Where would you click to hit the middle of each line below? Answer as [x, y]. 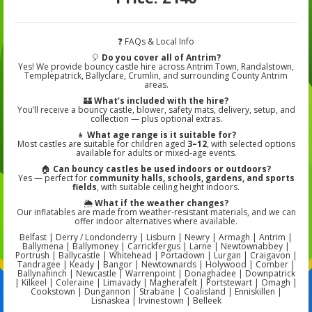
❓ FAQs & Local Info [156, 42]
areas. [156, 85]
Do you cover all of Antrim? [161, 58]
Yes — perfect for [53, 178]
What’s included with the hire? [161, 101]
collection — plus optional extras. [156, 119]
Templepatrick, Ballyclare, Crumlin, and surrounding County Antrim [156, 76]
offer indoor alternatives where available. [156, 221]
